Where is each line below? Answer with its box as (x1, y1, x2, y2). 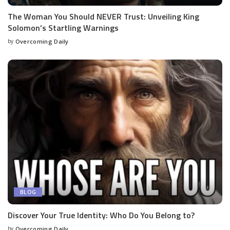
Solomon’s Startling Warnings (8, 22, 119, 34)
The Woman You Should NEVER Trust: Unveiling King (8, 10, 199, 23)
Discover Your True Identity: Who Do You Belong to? (8, 209, 195, 222)
